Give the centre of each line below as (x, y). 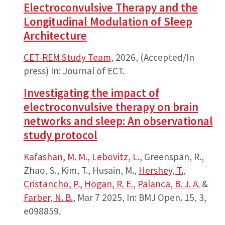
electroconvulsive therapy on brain (111, 106)
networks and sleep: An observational (118, 121)
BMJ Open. (160, 197)
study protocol (60, 135)
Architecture (55, 35)
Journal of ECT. (93, 71)
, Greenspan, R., (172, 156)
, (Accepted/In (165, 57)
